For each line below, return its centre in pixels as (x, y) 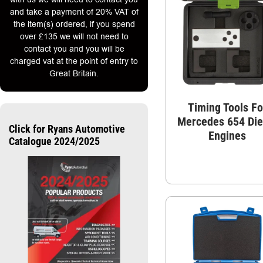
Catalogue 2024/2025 (54, 141)
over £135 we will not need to (74, 37)
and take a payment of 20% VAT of (74, 12)
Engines (227, 135)
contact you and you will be (74, 49)
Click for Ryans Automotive (67, 129)
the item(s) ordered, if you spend (74, 24)
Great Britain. (74, 74)
